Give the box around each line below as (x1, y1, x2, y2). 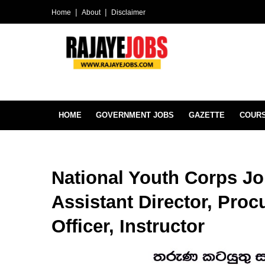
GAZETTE (189, 111, 225, 119)
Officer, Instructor (51, 216, 205, 237)
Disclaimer (111, 8, 146, 17)
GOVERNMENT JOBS (96, 111, 174, 119)
